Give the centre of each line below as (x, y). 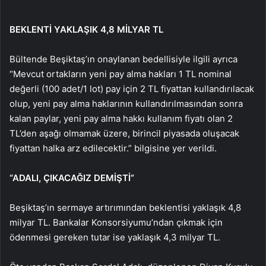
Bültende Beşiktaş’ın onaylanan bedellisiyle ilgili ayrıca (123, 59)
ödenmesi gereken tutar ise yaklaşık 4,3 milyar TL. (115, 237)
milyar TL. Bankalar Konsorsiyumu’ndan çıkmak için (116, 222)
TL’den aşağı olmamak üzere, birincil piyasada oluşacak (124, 133)
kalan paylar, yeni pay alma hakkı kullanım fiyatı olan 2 (121, 118)
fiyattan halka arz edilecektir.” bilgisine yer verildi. (113, 148)
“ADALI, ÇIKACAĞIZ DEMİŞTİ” (72, 178)
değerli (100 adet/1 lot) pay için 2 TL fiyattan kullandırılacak (132, 88)
